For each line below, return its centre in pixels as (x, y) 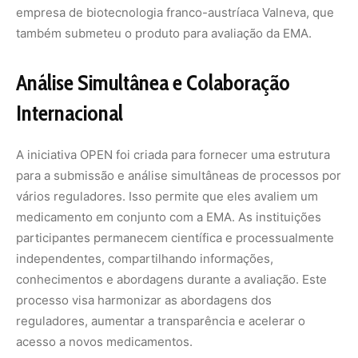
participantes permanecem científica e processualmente (175, 238)
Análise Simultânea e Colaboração (153, 83)
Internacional (70, 113)
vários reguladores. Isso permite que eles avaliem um (167, 196)
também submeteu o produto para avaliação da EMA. (164, 33)
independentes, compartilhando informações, (145, 259)
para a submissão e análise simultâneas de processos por (179, 175)
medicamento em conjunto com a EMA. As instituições (169, 217)
